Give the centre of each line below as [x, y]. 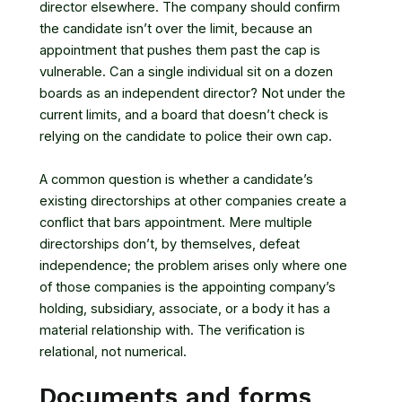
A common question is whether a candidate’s [176, 179]
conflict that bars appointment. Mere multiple [176, 222]
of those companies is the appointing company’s [188, 287]
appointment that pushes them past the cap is [180, 51]
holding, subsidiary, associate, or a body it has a [185, 308]
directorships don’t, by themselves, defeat [170, 244]
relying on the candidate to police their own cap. [186, 137]
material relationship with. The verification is [172, 330]
